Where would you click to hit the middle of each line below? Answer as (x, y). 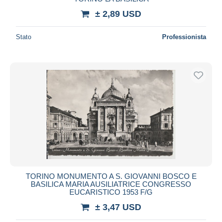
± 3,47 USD (118, 207)
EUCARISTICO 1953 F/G (111, 192)
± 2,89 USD (118, 14)
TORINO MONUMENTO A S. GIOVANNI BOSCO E (111, 176)
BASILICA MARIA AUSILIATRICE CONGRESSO (111, 184)
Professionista (184, 37)
